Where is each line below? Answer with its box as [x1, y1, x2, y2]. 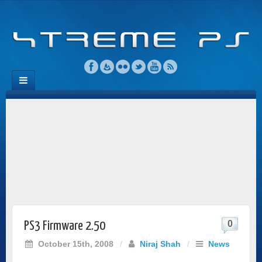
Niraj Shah [140, 239, 181, 249]
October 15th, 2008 [36, 239, 113, 249]
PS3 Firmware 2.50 [24, 219, 105, 233]
